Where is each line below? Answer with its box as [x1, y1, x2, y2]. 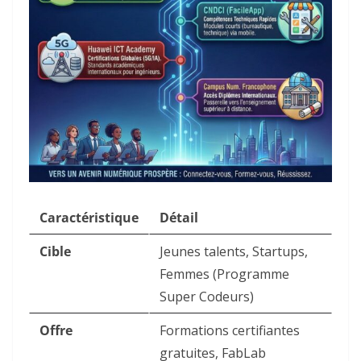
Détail [160, 209, 198, 227]
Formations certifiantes [160, 322, 300, 340]
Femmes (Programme [160, 265, 289, 284]
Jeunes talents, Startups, [160, 243, 308, 261]
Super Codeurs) [160, 288, 254, 306]
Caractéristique [39, 209, 139, 227]
